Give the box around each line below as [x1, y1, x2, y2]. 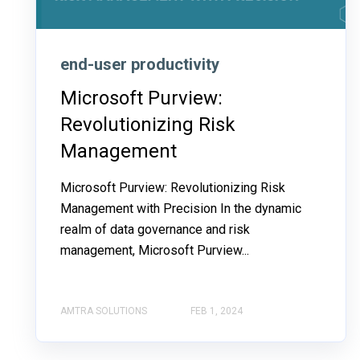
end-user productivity [60, 54, 219, 74]
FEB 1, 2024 [190, 305, 243, 317]
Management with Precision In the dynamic [60, 200, 301, 216]
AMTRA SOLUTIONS [60, 305, 147, 317]
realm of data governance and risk [60, 221, 250, 237]
